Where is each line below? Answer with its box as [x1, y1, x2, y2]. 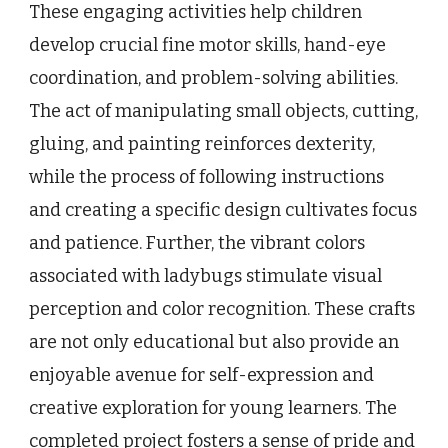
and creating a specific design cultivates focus [29, 199, 417, 222]
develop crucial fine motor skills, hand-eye [29, 34, 386, 57]
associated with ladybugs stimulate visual [29, 265, 382, 288]
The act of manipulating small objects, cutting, [29, 100, 418, 123]
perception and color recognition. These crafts [29, 298, 415, 321]
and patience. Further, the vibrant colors [29, 232, 365, 255]
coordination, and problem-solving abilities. [29, 67, 398, 90]
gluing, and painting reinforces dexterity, [29, 133, 375, 156]
